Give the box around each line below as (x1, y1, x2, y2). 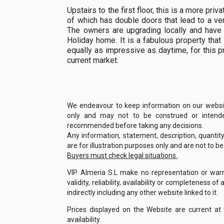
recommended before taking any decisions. (67, 121, 204, 129)
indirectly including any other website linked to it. (67, 188, 218, 196)
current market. (67, 55, 119, 65)
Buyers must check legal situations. (67, 151, 178, 159)
